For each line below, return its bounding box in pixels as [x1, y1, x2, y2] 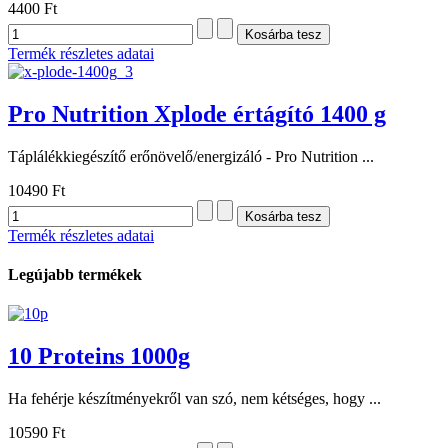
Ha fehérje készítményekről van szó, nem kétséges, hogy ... [8, 390, 381, 407]
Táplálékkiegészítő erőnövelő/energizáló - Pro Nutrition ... [8, 147, 374, 165]
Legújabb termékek [8, 265, 142, 283]
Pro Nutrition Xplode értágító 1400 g [8, 100, 386, 127]
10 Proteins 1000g [8, 343, 190, 370]
